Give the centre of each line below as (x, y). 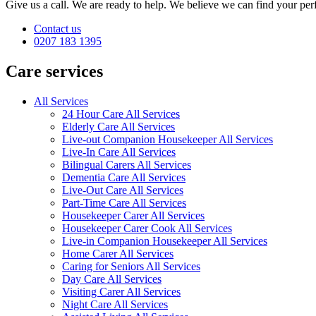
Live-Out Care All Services (123, 190)
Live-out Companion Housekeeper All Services (168, 139)
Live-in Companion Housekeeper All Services (165, 241)
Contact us (57, 29)
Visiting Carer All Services (121, 291)
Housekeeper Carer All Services (133, 215)
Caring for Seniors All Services (131, 266)
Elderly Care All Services (119, 126)
